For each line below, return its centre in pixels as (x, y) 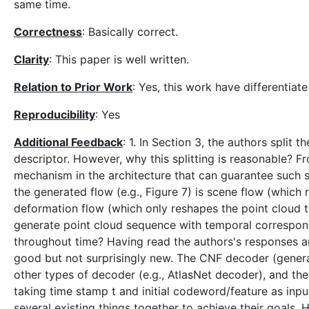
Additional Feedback (68, 142)
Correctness (48, 32)
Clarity (31, 59)
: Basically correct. (130, 32)
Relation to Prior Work (73, 87)
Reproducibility (54, 114)
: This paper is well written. (119, 59)
